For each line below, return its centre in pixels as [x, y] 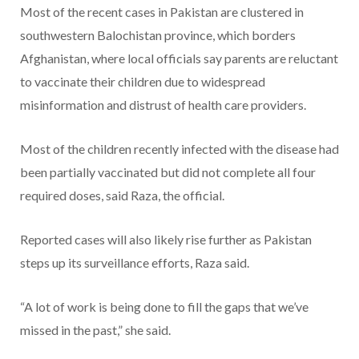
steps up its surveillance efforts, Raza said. [135, 262]
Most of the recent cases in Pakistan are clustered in [162, 11]
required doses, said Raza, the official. [122, 195]
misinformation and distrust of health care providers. [163, 104]
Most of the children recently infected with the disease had [179, 148]
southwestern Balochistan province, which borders [158, 34]
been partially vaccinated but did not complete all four [168, 171]
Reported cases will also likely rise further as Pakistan [166, 239]
